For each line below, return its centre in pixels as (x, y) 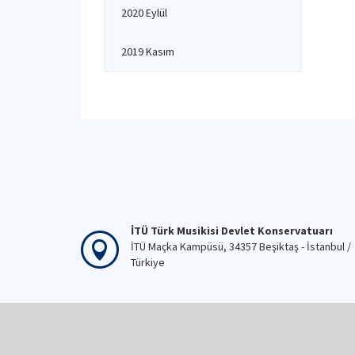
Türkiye (148, 262)
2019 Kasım (148, 52)
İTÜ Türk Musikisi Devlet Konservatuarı (232, 231)
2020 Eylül (144, 13)
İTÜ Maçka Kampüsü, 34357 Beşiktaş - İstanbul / (241, 246)
